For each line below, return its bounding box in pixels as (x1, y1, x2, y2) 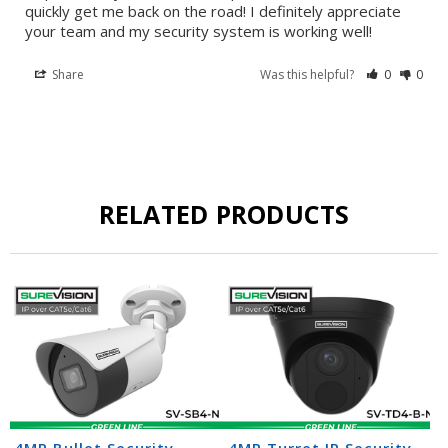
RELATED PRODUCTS (98, 197, 350, 232)
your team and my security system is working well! (25, 21, 372, 42)
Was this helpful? (260, 66, 358, 84)
